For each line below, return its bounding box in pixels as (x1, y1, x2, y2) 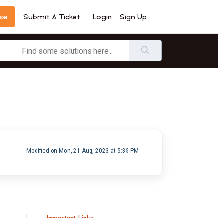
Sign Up (120, 12, 147, 21)
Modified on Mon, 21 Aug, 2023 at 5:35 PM (26, 146, 139, 154)
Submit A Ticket (23, 12, 80, 21)
